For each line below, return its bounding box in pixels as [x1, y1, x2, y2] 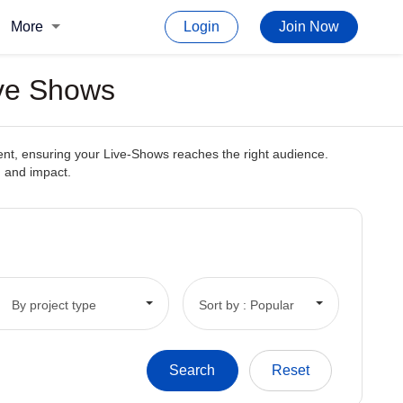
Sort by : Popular [198, 297, 294, 312]
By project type [11, 297, 96, 312]
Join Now [279, 19, 339, 34]
